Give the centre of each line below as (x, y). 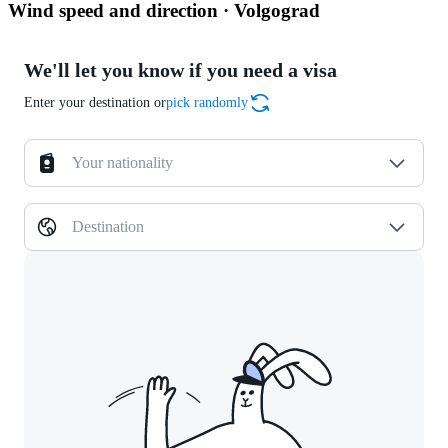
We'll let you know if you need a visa (180, 70)
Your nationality (122, 163)
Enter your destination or (95, 103)
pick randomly (207, 103)
